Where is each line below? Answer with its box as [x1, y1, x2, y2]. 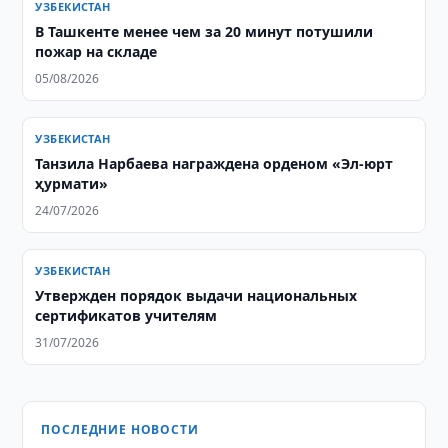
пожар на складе [35, 42, 158, 61]
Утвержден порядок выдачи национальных [35, 286, 358, 305]
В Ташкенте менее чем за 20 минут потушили [35, 22, 374, 41]
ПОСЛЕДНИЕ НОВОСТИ [41, 421, 199, 438]
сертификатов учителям [35, 306, 218, 325]
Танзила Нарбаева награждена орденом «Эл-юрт [35, 154, 394, 173]
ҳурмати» [35, 174, 109, 193]
